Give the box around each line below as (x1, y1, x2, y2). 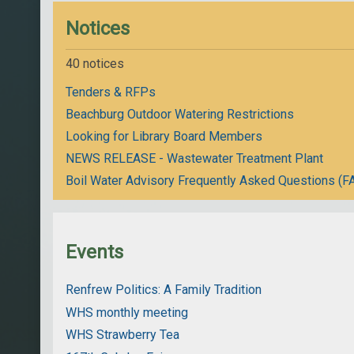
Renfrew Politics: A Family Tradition (66, 281, 262, 297)
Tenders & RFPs (66, 84, 156, 100)
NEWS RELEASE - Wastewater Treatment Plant (66, 150, 324, 166)
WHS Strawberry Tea (66, 327, 180, 343)
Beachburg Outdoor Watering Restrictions (66, 106, 295, 122)
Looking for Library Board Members (66, 128, 263, 144)
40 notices (66, 55, 125, 71)
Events (66, 240, 124, 263)
